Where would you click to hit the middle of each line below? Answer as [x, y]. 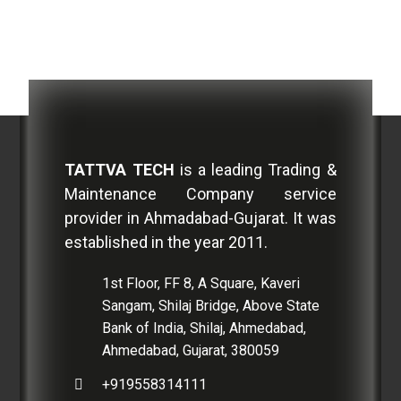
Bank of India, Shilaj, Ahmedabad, [205, 328]
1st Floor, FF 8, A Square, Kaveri [201, 283]
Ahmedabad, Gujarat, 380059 [191, 350]
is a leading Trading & [255, 169]
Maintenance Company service [200, 193]
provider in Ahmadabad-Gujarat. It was [200, 218]
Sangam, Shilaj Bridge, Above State [211, 305]
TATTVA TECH [119, 169]
